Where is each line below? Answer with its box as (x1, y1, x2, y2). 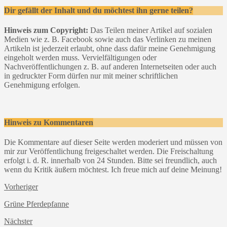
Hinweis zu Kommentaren (4, 118, 93, 127)
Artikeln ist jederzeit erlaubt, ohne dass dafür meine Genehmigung (4, 44, 215, 53)
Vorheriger (4, 182, 38, 191)
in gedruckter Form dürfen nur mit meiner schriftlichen (4, 71, 178, 81)
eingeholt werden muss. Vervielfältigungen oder (4, 53, 157, 62)
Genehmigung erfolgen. (4, 81, 80, 90)
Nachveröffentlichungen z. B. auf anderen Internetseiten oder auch (4, 62, 216, 71)
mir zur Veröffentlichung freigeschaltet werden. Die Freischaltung (4, 146, 213, 156)
